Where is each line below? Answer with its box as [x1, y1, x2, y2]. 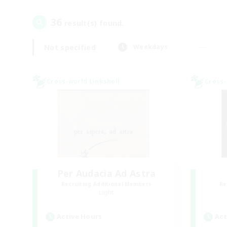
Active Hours [57, 212, 102, 221]
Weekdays [133, 43, 168, 51]
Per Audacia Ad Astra [57, 167, 156, 179]
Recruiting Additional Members [61, 180, 152, 187]
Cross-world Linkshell [47, 77, 120, 86]
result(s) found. [62, 18, 124, 28]
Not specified [44, 42, 96, 52]
